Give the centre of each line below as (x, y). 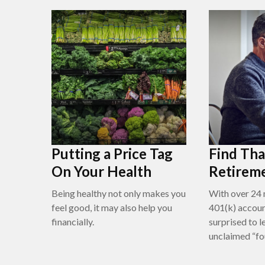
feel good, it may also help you (112, 207)
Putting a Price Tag (112, 153)
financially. (73, 222)
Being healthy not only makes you (119, 193)
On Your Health (101, 171)
